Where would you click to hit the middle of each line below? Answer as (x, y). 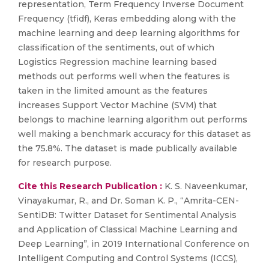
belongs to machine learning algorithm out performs (133, 119)
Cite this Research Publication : (90, 186)
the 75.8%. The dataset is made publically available (128, 148)
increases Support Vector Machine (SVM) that (117, 105)
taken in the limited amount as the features (113, 91)
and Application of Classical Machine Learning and (128, 229)
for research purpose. (65, 163)
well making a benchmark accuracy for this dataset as (134, 134)
